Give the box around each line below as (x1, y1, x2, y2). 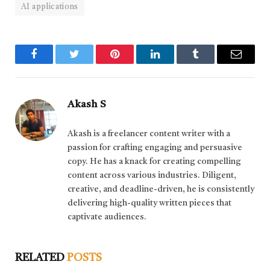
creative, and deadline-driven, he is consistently (67, 185, 254, 194)
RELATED (15, 253, 67, 264)
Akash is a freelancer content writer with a (67, 130, 230, 139)
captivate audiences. (67, 213, 146, 222)
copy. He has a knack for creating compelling (67, 157, 241, 166)
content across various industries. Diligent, (67, 171, 236, 180)
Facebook (33, 57, 75, 69)
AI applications (21, 3, 78, 11)
